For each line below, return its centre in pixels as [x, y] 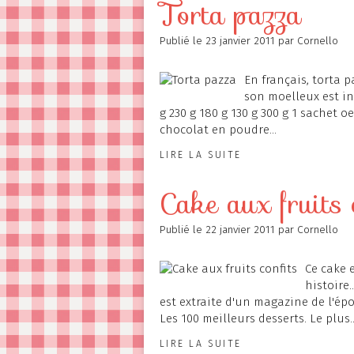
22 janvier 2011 [242, 230]
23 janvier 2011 [242, 41]
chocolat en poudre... [218, 130]
